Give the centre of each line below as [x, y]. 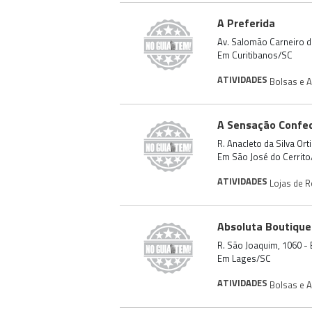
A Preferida [246, 23]
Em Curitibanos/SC [255, 55]
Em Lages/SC [244, 258]
